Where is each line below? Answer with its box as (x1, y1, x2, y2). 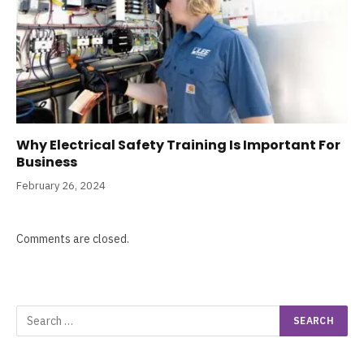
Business (16, 153, 77, 172)
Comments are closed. (16, 232, 129, 247)
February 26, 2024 (16, 179, 106, 193)
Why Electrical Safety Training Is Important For (16, 136, 340, 155)
